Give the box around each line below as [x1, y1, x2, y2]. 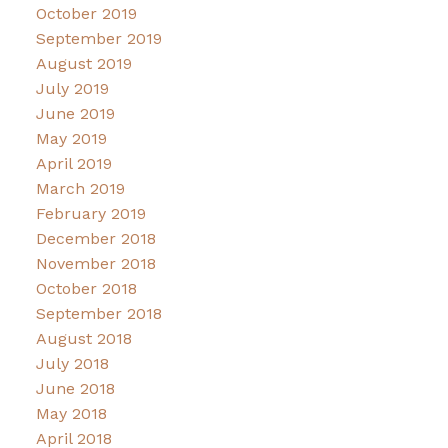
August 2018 [35, 329, 132, 349]
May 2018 [35, 404, 107, 424]
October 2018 [35, 279, 137, 299]
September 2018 [35, 304, 162, 324]
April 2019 [35, 154, 112, 174]
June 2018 [35, 379, 115, 399]
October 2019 [35, 4, 137, 24]
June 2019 [35, 104, 115, 124]
